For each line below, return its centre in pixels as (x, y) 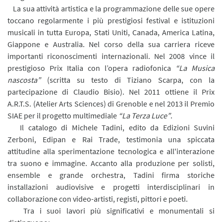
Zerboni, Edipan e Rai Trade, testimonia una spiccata (111, 139)
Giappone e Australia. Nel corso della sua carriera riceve (111, 44)
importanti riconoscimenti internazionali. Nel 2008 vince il (111, 56)
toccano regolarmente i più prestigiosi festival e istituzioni (111, 20)
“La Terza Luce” (144, 115)
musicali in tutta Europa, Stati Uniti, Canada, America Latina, (111, 32)
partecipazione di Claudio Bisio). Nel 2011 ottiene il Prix (111, 91)
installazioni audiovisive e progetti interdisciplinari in (111, 187)
